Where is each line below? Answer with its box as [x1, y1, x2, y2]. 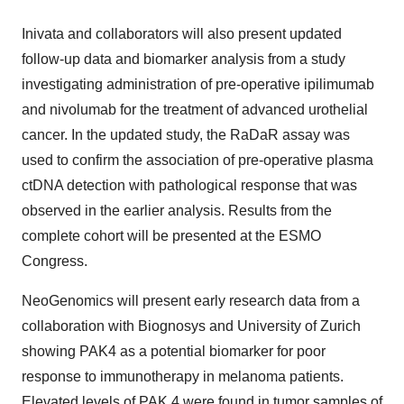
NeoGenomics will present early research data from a [22, 293, 360, 308]
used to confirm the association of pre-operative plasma [22, 152, 373, 168]
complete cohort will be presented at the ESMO [22, 228, 321, 243]
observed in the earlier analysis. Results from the [22, 203, 332, 218]
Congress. [22, 253, 87, 269]
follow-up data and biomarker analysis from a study [22, 51, 345, 67]
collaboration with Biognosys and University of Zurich [22, 318, 361, 334]
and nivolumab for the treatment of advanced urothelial [22, 102, 368, 117]
